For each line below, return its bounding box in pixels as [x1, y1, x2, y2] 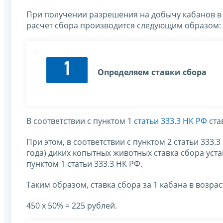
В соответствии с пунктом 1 [26, 115, 134, 127]
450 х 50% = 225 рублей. [26, 200, 117, 212]
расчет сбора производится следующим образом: [26, 20, 221, 31]
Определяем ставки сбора [98, 67, 207, 78]
